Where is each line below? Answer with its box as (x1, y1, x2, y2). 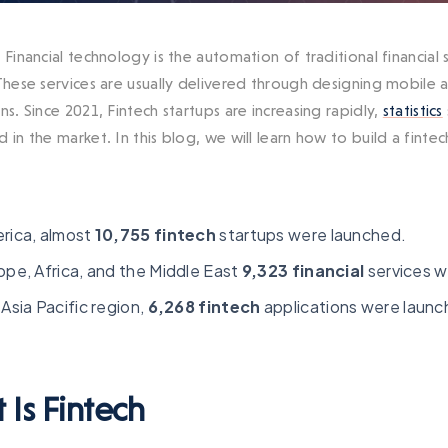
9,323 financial (241, 260, 365, 282)
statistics (382, 101, 443, 121)
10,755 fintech (94, 224, 217, 246)
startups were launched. (216, 224, 407, 246)
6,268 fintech (147, 296, 261, 318)
